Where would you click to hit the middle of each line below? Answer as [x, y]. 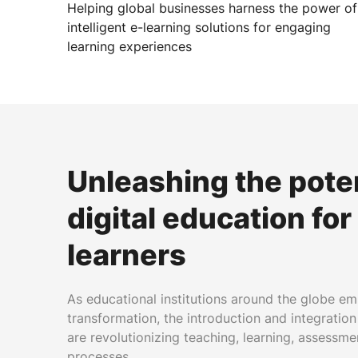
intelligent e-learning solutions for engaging [199, 27]
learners [127, 255]
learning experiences [129, 46]
